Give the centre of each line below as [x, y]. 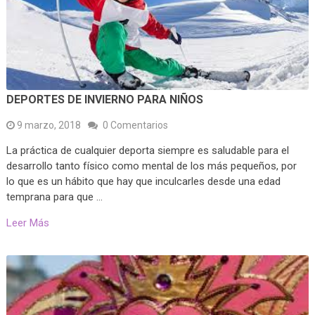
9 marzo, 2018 [49, 126]
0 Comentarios [135, 126]
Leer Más [27, 223]
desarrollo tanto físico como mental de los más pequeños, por [151, 166]
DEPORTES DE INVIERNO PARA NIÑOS [104, 100]
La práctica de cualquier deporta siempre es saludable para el [147, 151]
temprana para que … [54, 197]
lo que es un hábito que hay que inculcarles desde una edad [143, 182]
